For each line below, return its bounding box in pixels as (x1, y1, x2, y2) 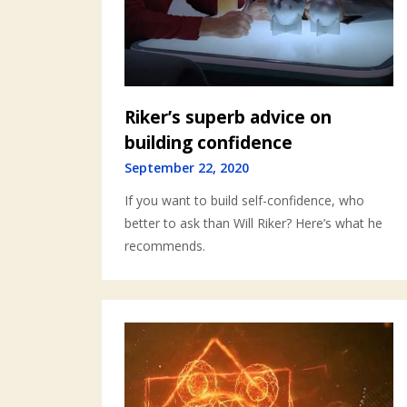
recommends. (124, 236, 205, 254)
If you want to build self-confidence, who (124, 191, 364, 209)
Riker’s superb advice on (124, 104, 332, 129)
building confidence (124, 130, 293, 154)
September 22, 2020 (124, 158, 249, 176)
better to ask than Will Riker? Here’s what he (124, 213, 382, 232)
